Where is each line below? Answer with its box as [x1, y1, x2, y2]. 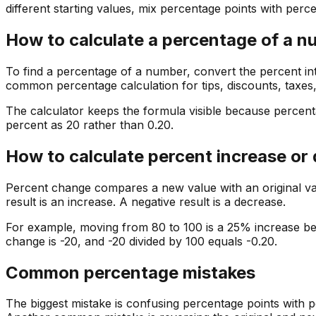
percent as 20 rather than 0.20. [6, 117, 174, 132]
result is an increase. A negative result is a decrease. [6, 194, 286, 209]
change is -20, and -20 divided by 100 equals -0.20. [6, 233, 277, 248]
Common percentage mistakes [6, 262, 255, 283]
